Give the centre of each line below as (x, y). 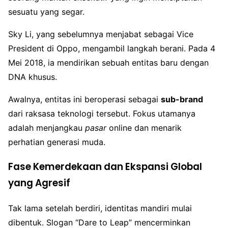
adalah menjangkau (47, 128)
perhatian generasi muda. (57, 142)
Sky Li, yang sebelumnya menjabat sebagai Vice (101, 34)
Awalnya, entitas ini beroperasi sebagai (84, 99)
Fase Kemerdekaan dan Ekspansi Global (105, 166)
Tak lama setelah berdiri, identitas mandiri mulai (100, 208)
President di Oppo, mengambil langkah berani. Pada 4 (112, 49)
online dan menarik (144, 128)
